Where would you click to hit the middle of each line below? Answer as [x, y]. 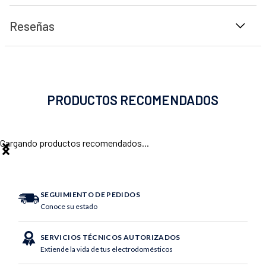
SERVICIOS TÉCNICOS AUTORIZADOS [110, 237]
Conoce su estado [69, 206]
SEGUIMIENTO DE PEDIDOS [90, 194]
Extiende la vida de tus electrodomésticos [107, 249]
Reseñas [32, 26]
